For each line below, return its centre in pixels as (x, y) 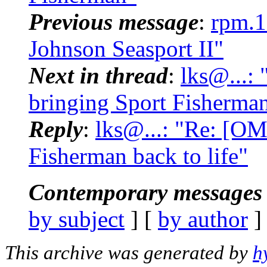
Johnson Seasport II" (126, 48)
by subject (77, 219)
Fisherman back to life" (138, 156)
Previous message (114, 21)
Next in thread (98, 75)
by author (203, 219)
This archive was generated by (129, 252)
